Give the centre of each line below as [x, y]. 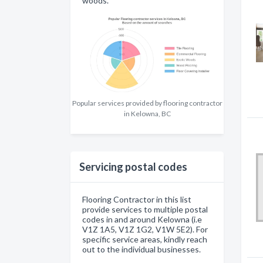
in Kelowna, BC [147, 114]
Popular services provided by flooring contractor [147, 103]
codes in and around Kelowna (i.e [142, 220]
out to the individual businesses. [141, 249]
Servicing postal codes [133, 167]
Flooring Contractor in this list [137, 200]
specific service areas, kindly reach [145, 240]
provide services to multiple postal [145, 210]
